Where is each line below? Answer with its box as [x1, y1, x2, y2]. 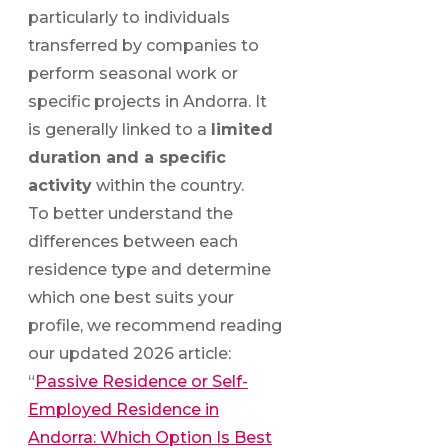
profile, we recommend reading [28, 315, 282, 335]
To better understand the [28, 203, 233, 223]
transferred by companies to [28, 35, 259, 55]
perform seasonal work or [28, 63, 238, 83]
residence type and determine [28, 259, 271, 279]
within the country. [92, 175, 244, 195]
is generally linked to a [28, 119, 211, 139]
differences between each [28, 231, 238, 251]
